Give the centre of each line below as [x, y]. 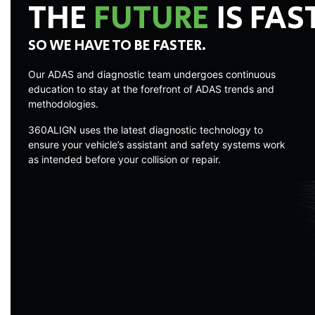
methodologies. [63, 104]
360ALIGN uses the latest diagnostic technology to [146, 130]
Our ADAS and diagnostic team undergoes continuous [152, 75]
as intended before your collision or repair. [124, 160]
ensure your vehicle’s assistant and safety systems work [157, 145]
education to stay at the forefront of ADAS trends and [151, 89]
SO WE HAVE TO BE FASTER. [117, 46]
